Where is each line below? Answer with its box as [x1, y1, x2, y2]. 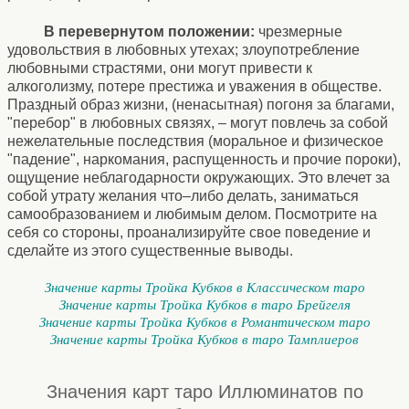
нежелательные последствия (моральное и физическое [7, 133, 383, 150]
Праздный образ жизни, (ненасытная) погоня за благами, [7, 97, 394, 113]
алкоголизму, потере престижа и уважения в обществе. [7, 79, 382, 95]
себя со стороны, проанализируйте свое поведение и [7, 225, 371, 241]
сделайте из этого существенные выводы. [7, 243, 293, 259]
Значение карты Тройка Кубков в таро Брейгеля [58, 298, 351, 313]
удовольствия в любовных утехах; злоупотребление [7, 42, 360, 58]
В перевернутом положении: [44, 24, 255, 40]
